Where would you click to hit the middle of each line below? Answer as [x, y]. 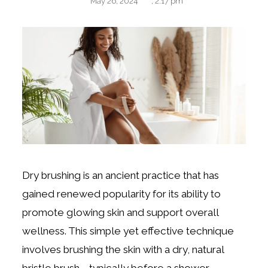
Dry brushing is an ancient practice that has [121, 175]
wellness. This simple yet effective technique [128, 231]
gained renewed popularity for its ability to [122, 194]
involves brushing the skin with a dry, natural [123, 249]
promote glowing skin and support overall [121, 212]
